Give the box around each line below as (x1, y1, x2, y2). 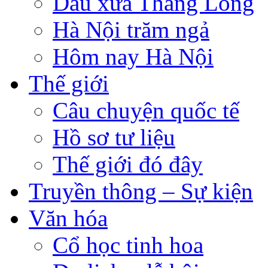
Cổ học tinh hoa (53, 232, 203, 258)
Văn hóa (29, 205, 108, 231)
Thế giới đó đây (53, 151, 203, 177)
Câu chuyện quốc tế (53, 97, 239, 123)
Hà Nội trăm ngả (53, 16, 209, 42)
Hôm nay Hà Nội (53, 43, 214, 69)
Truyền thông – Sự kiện (29, 178, 253, 204)
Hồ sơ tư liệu (53, 124, 175, 150)
